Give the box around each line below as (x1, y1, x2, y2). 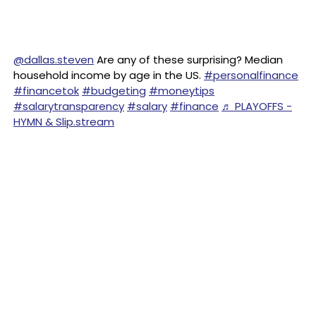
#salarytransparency (13, 99, 124, 114)
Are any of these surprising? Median (94, 52, 283, 67)
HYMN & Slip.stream (13, 114, 114, 129)
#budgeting (82, 83, 146, 98)
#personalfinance (204, 68, 298, 83)
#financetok (13, 83, 79, 98)
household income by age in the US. (13, 68, 204, 83)
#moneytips (149, 83, 214, 98)
